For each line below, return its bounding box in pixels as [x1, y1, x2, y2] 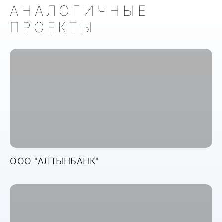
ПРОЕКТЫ [10, 19, 95, 36]
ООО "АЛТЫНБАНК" [10, 156, 99, 166]
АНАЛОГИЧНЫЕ [10, 2, 149, 19]
